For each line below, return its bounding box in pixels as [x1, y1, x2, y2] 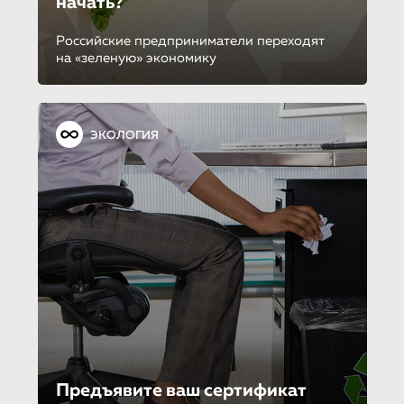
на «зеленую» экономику [55, 50, 216, 65]
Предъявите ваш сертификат [55, 381, 307, 399]
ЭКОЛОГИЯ [89, 129, 159, 142]
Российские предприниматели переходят [55, 33, 325, 48]
